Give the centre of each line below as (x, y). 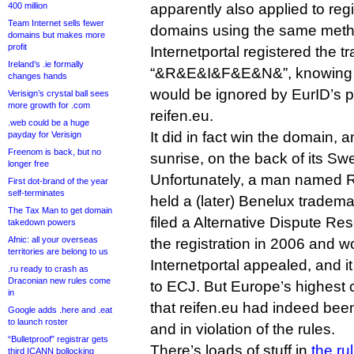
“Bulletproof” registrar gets (58, 339)
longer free (28, 164)
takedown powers (42, 222)
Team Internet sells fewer (56, 23)
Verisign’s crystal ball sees (58, 93)
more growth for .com (49, 105)
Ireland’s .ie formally (46, 64)
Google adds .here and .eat (60, 310)
